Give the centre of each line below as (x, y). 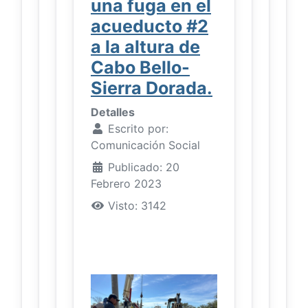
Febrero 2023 (126, 183)
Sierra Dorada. (152, 88)
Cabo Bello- (140, 67)
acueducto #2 (150, 26)
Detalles (113, 112)
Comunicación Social (145, 145)
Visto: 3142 (137, 205)
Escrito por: (136, 128)
